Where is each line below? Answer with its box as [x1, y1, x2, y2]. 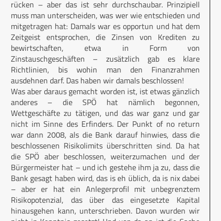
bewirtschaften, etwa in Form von [11, 42, 200, 54]
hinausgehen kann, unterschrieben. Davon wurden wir [11, 205, 200, 217]
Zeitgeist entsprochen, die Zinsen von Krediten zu [11, 31, 200, 43]
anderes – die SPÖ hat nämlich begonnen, [11, 96, 200, 109]
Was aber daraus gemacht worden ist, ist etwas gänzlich [11, 85, 200, 98]
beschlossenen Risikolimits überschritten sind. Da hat [11, 140, 200, 152]
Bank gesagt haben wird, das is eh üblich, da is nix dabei [11, 172, 200, 184]
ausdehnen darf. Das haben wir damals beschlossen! [11, 74, 184, 87]
